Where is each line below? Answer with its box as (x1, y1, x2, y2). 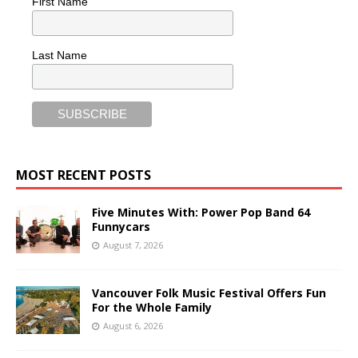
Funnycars (92, 219, 150, 235)
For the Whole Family (92, 300, 212, 316)
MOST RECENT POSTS (16, 166, 151, 185)
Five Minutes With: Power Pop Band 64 (92, 205, 310, 221)
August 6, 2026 (103, 320, 163, 332)
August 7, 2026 (103, 239, 163, 252)
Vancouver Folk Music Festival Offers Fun (92, 285, 326, 301)
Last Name (32, 48, 87, 62)
